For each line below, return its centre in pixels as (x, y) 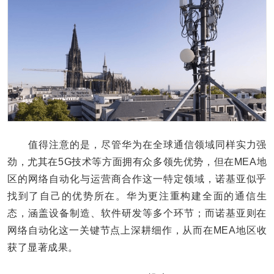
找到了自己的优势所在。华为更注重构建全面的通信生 (137, 196)
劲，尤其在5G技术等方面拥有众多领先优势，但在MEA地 (137, 162)
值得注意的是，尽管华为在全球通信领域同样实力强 (137, 145)
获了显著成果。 (43, 248)
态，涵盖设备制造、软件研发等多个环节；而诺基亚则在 (137, 213)
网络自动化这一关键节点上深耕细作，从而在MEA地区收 (137, 231)
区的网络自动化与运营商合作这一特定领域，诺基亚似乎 (137, 179)
